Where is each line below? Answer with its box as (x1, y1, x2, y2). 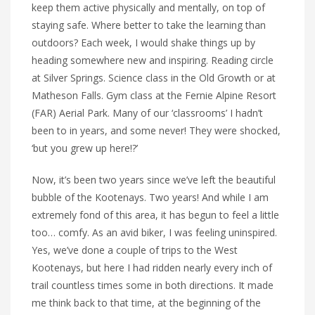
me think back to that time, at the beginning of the (32, 296, 261, 310)
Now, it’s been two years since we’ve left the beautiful (32, 173, 276, 187)
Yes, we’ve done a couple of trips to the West (32, 243, 238, 257)
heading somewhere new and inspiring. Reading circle (32, 53, 274, 67)
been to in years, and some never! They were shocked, (32, 124, 281, 138)
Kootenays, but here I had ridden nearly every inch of (32, 261, 272, 275)
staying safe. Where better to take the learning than (32, 18, 266, 32)
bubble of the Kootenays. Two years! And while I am (32, 191, 269, 205)
